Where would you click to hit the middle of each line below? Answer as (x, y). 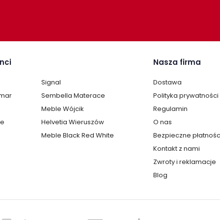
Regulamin (170, 109)
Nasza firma (177, 62)
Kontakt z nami (177, 149)
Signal (51, 82)
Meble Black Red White (78, 136)
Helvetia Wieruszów (73, 122)
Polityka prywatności (186, 96)
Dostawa (167, 82)
